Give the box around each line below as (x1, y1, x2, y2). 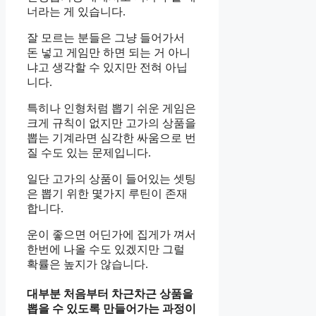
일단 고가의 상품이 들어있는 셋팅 (27, 172, 196, 185)
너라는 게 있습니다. (27, 5, 126, 18)
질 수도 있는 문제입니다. (27, 146, 151, 159)
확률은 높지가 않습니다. (27, 257, 148, 270)
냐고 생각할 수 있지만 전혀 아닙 (27, 61, 188, 73)
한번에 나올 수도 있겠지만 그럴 (27, 243, 185, 255)
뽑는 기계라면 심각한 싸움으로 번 (27, 131, 196, 144)
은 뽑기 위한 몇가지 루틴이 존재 (27, 187, 188, 200)
